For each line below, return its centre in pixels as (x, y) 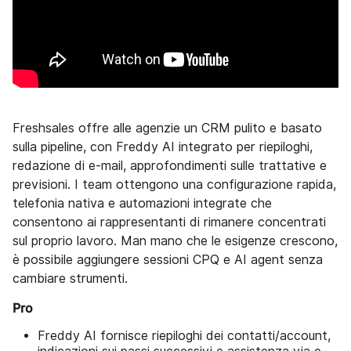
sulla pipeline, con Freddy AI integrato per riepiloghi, (163, 147)
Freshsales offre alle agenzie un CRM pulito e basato (167, 128)
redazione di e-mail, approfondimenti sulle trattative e (170, 165)
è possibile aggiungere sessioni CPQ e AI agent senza (168, 259)
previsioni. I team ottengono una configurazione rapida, (174, 184)
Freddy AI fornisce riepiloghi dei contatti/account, (184, 335)
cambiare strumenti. (70, 278)
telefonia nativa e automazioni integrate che (142, 203)
